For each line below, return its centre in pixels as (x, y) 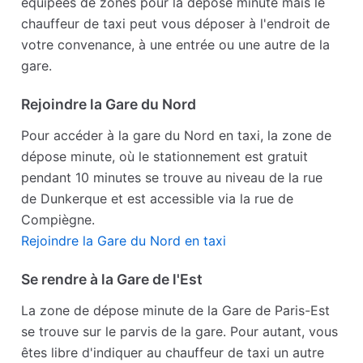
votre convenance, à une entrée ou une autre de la (176, 45)
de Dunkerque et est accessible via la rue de (158, 199)
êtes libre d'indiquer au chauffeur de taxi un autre (173, 353)
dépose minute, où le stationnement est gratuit (165, 157)
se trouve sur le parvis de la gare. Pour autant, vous (180, 332)
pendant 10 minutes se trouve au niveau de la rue (172, 178)
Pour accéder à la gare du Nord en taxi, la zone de (177, 136)
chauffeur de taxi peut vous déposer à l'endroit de (176, 24)
